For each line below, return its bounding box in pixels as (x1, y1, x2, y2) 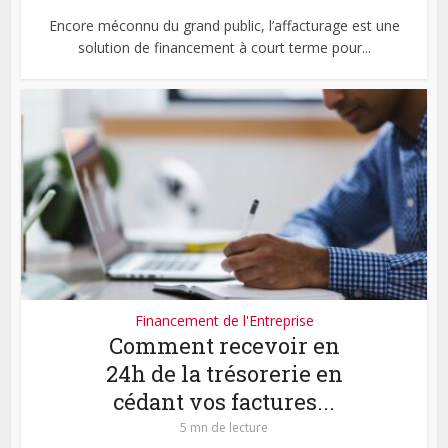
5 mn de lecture (180, 418, 268, 436)
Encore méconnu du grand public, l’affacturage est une (48, 15, 400, 35)
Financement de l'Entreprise (134, 310, 314, 330)
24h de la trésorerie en (105, 358, 343, 388)
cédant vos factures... (113, 386, 335, 416)
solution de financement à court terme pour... (77, 37, 371, 57)
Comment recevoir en (108, 330, 340, 360)
